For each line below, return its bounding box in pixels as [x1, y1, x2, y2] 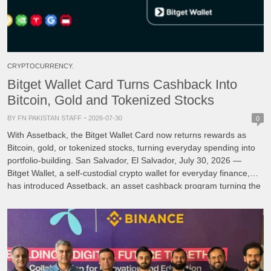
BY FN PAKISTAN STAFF [7, 114, 82, 122]
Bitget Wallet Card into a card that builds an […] [7, 193, 188, 203]
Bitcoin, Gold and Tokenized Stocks [7, 92, 214, 108]
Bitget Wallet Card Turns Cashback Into [7, 76, 237, 92]
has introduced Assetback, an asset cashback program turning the [7, 180, 261, 191]
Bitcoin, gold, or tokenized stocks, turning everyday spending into [7, 142, 255, 152]
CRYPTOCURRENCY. [7, 62, 74, 70]
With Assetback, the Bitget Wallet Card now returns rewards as [7, 129, 246, 140]
